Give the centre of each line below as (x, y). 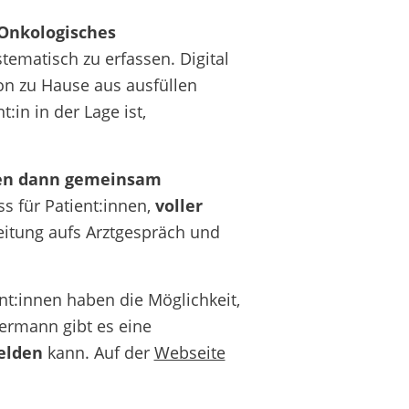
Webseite (189, 352)
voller (178, 205)
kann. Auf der (98, 352)
